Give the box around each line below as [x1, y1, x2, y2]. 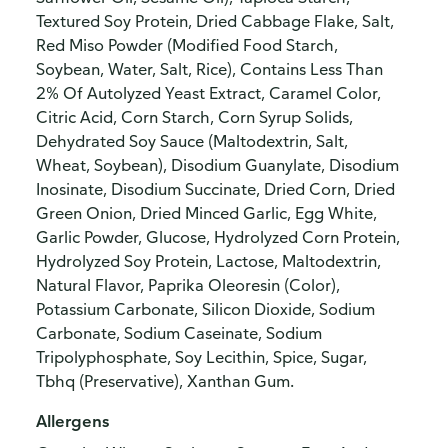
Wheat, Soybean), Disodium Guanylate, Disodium [36, 155, 399, 175]
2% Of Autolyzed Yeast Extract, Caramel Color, [36, 83, 381, 103]
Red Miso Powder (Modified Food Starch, [36, 35, 338, 55]
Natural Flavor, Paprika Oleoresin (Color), [36, 275, 340, 295]
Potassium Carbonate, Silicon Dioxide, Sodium [36, 299, 375, 319]
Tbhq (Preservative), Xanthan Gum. [36, 371, 294, 391]
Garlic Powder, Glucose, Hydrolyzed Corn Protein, [36, 227, 400, 247]
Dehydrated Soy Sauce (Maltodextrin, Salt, [36, 131, 348, 151]
